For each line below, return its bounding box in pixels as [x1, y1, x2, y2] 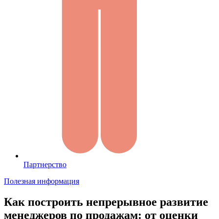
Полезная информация [4, 177, 79, 186]
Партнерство [23, 160, 66, 169]
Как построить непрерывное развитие [4, 195, 208, 208]
